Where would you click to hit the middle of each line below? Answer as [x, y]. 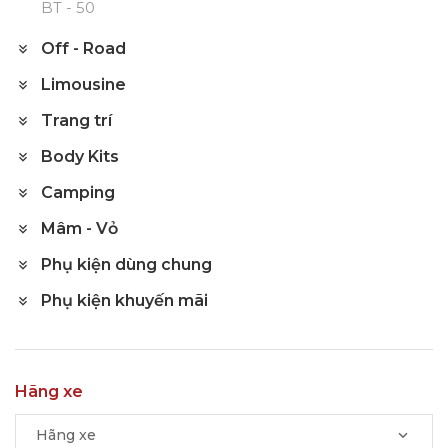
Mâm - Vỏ [79, 228]
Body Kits [80, 156]
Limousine [83, 84]
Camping [78, 192]
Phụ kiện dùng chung [126, 264]
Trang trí [76, 120]
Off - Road [83, 48]
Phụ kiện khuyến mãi [124, 300]
